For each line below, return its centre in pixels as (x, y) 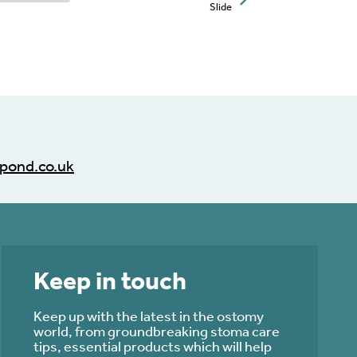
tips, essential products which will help (152, 345)
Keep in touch (110, 280)
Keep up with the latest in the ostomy (148, 315)
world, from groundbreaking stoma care (156, 330)
